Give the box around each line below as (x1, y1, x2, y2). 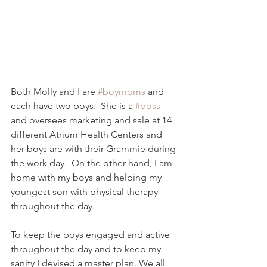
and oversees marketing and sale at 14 (11, 114, 174, 126)
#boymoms (98, 85, 145, 97)
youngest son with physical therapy (11, 185, 160, 197)
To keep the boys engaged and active (11, 228, 172, 240)
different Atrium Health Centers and (11, 128, 164, 140)
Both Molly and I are (11, 85, 98, 97)
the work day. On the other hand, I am (11, 157, 175, 169)
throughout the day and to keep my (11, 243, 163, 254)
